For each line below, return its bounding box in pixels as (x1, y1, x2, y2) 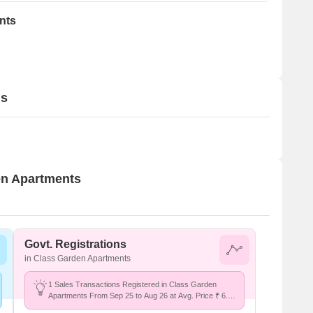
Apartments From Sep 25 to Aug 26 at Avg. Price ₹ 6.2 (48, 291, 232, 300)
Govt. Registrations (24, 238, 126, 250)
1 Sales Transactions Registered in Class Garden (48, 280, 217, 289)
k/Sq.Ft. (48, 303, 75, 311)
